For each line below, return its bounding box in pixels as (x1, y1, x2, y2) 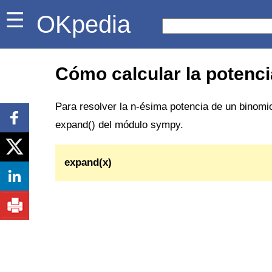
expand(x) (64, 156, 112, 168)
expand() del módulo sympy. (55, 118, 183, 131)
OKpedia (36, 11, 144, 38)
